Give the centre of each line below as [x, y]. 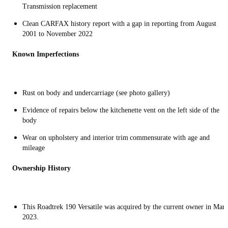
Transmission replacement [62, 6]
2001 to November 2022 [59, 34]
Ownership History [41, 168]
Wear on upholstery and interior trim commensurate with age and [116, 137]
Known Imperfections [46, 54]
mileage [34, 148]
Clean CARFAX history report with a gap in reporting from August [119, 23]
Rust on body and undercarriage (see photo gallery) [96, 93]
